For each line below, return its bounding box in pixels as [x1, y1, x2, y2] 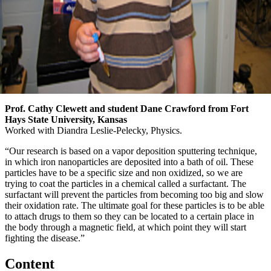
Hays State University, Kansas [5, 114, 127, 125]
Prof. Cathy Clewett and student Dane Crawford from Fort [5, 103, 249, 114]
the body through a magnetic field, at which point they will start [5, 221, 246, 232]
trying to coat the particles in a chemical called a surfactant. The [5, 178, 246, 189]
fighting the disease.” [5, 232, 85, 243]
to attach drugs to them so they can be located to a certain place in [5, 211, 254, 221]
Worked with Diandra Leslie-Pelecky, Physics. [5, 125, 182, 135]
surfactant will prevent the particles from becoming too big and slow [5, 189, 264, 200]
